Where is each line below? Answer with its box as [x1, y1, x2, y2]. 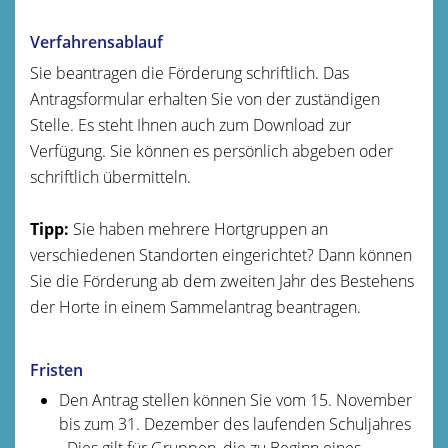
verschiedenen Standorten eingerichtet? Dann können [30, 243, 412, 266]
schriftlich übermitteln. [30, 165, 191, 188]
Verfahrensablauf [30, 30, 163, 53]
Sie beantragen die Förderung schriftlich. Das [30, 61, 349, 84]
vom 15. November [275, 388, 412, 411]
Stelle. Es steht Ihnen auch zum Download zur [30, 113, 351, 136]
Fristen [30, 358, 83, 381]
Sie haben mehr [69, 217, 186, 240]
